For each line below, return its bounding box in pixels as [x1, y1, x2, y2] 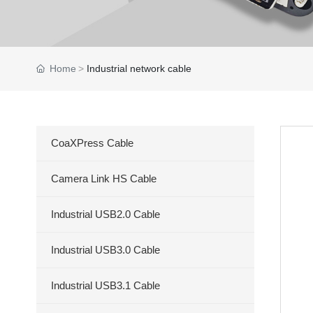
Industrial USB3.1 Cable [51, 279, 160, 291]
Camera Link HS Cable [51, 173, 156, 184]
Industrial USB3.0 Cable [51, 244, 160, 256]
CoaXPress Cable [51, 137, 133, 149]
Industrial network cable [87, 63, 191, 74]
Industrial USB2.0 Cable [51, 208, 160, 220]
